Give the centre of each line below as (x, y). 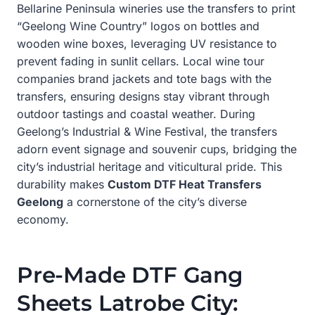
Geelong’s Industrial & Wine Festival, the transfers (147, 131)
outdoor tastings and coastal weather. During (136, 114)
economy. (43, 219)
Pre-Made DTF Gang (130, 275)
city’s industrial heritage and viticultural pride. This (149, 166)
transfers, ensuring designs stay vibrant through (143, 96)
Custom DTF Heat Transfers (185, 184)
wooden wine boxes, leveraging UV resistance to (147, 43)
